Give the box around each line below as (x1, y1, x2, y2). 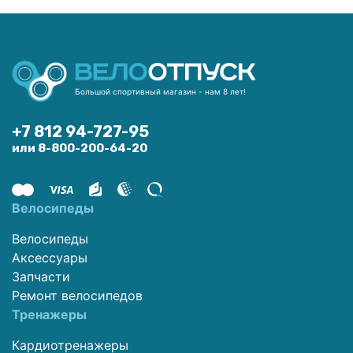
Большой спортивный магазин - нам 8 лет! (75, 86, 246, 96)
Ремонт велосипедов (12, 287, 143, 303)
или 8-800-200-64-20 (12, 140, 147, 155)
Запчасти (12, 268, 70, 284)
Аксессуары (12, 249, 87, 266)
